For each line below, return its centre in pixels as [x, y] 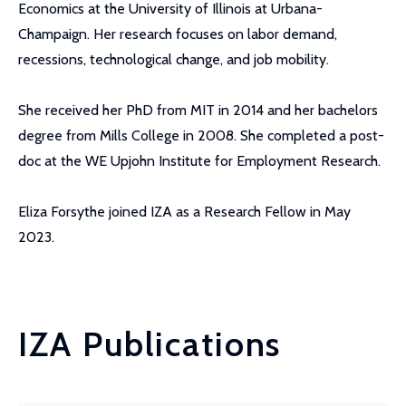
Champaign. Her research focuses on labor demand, [178, 34]
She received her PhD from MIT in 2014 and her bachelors [198, 110]
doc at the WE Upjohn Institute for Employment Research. [199, 161]
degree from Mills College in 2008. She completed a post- [201, 135]
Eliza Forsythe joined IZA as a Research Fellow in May [184, 212]
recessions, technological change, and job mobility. [174, 59]
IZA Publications [150, 344]
